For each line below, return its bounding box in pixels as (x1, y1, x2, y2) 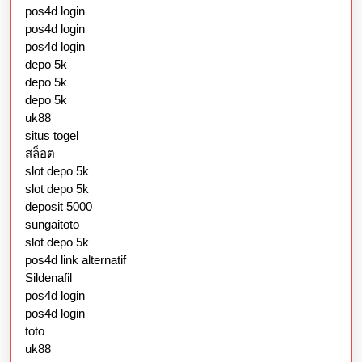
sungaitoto (25, 217, 79, 232)
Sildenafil (25, 271, 72, 285)
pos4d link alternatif (25, 253, 126, 267)
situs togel (25, 128, 78, 143)
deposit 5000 (25, 200, 92, 214)
